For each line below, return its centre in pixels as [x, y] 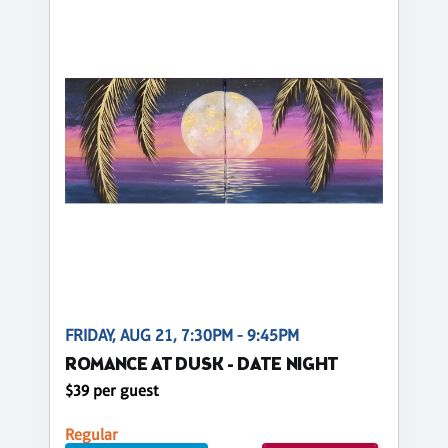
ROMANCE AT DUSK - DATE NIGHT [202, 365]
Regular [91, 434]
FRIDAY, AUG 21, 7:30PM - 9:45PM [182, 335]
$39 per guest [112, 390]
